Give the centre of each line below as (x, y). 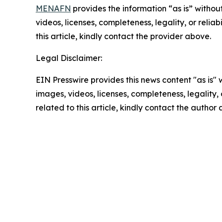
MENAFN (53, 8)
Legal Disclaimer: (69, 58)
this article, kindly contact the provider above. (123, 36)
